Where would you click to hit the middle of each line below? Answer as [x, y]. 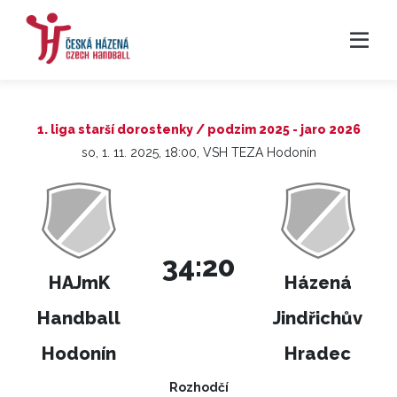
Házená [318, 283]
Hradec [318, 354]
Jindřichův [318, 318]
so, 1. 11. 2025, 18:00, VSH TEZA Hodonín [198, 152]
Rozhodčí [198, 387]
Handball [79, 318]
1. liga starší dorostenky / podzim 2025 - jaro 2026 [198, 129]
